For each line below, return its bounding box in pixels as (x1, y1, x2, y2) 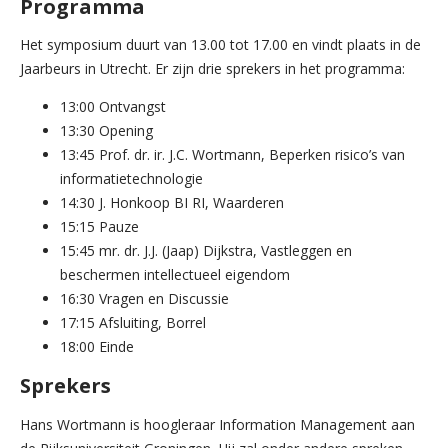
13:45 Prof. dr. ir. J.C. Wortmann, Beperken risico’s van (60, 145, 405, 165)
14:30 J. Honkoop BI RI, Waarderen (60, 193, 284, 213)
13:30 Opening (60, 121, 153, 141)
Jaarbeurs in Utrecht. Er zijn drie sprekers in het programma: (20, 59, 405, 79)
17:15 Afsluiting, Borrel (60, 313, 206, 333)
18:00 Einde (60, 337, 134, 357)
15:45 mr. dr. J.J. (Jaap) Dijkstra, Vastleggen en (60, 241, 352, 261)
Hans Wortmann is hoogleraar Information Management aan (20, 414, 415, 434)
